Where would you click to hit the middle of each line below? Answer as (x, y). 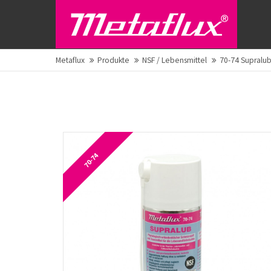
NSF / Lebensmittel (175, 60)
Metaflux (70, 60)
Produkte (113, 60)
